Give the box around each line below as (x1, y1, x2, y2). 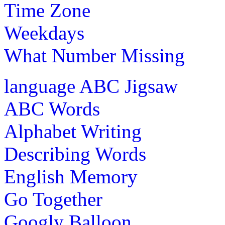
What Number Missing (4, 44, 185, 66)
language (4, 75, 75, 97)
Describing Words (4, 143, 146, 165)
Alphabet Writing (4, 120, 142, 142)
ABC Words (4, 97, 100, 120)
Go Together (4, 188, 102, 210)
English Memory (4, 165, 138, 187)
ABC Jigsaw (79, 75, 178, 97)
